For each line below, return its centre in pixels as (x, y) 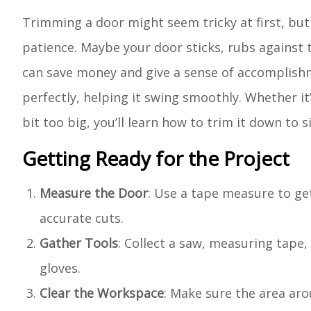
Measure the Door (94, 193)
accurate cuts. (82, 218)
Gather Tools (79, 243)
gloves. (60, 268)
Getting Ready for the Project (156, 158)
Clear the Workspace (102, 293)
